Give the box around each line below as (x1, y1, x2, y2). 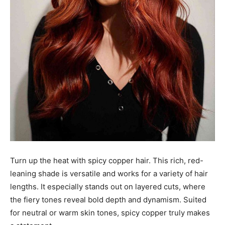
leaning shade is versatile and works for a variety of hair (10, 168, 208, 178)
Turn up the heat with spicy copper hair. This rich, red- (10, 155, 203, 165)
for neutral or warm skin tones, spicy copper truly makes (10, 207, 210, 217)
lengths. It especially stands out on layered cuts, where (10, 181, 205, 191)
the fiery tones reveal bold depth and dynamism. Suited (10, 194, 206, 204)
